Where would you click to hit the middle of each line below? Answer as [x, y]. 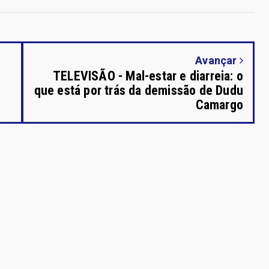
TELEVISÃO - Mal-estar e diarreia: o [148, 76]
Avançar [217, 60]
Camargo [219, 104]
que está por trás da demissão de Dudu [138, 90]
